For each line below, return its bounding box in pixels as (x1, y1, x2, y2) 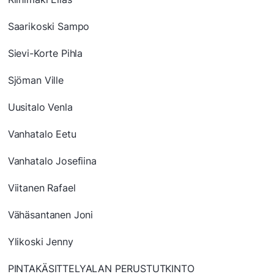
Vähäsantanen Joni (7, 209, 94, 221)
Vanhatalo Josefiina (7, 155, 97, 168)
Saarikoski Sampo (7, 20, 90, 33)
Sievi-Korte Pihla (7, 47, 83, 60)
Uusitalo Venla (7, 101, 73, 114)
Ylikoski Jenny (7, 235, 73, 248)
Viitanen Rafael (7, 182, 76, 194)
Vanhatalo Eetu (7, 128, 76, 141)
